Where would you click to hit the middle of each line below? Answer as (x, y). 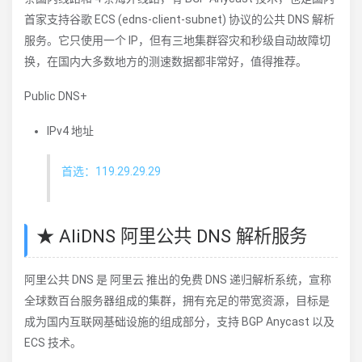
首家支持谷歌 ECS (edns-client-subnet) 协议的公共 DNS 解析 (179, 19)
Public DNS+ (56, 96)
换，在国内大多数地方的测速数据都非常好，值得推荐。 (166, 61)
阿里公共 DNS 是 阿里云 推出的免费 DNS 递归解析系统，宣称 (178, 279)
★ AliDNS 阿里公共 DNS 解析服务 (172, 236)
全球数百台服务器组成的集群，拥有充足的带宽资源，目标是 (177, 300)
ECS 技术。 (53, 342)
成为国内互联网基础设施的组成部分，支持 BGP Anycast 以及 (179, 321)
